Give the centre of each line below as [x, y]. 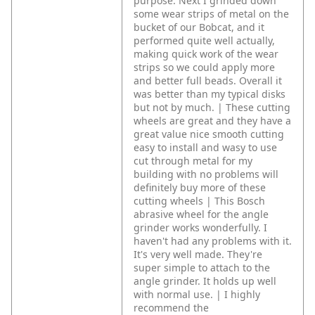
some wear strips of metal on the [211, 14]
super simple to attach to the [202, 268]
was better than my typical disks [210, 94]
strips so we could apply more [204, 67]
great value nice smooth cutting [209, 134]
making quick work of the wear [206, 54]
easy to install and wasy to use [205, 148]
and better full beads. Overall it [208, 81]
